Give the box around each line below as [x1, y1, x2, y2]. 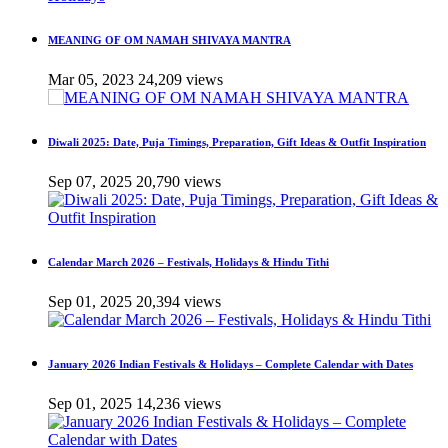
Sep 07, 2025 [48, 173, 132, 191]
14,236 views [136, 394, 221, 412]
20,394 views [136, 293, 221, 311]
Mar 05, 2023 [48, 71, 134, 89]
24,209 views [138, 71, 223, 89]
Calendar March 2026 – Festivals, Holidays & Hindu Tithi [48, 256, 329, 269]
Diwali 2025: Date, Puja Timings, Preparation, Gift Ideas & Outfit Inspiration [48, 136, 426, 149]
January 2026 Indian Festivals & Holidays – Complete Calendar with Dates [48, 357, 413, 370]
